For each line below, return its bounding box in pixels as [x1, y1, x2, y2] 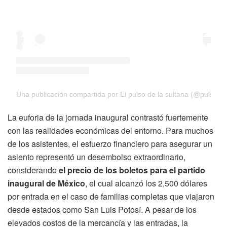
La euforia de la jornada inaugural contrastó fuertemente [8, 111, 208, 123]
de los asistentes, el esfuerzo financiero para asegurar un [8, 137, 212, 149]
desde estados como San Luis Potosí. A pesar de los [8, 203, 197, 215]
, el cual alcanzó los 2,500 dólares [85, 177, 207, 189]
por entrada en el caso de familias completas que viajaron [8, 190, 214, 202]
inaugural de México [8, 177, 85, 189]
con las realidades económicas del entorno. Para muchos [8, 124, 213, 136]
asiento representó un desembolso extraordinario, [8, 150, 185, 163]
